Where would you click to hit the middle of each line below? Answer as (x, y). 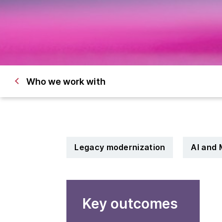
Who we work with (66, 81)
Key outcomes (130, 204)
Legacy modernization (120, 147)
